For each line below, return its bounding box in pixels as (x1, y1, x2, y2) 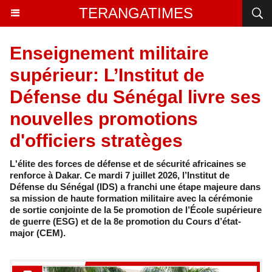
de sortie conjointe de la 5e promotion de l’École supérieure (10, 205, 262, 215)
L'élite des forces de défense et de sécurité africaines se (10, 158, 246, 169)
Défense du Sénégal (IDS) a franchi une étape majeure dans (10, 182, 260, 192)
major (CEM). (10, 228, 66, 238)
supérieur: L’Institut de (10, 65, 205, 85)
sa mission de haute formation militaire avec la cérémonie (10, 193, 253, 203)
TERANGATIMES (79, 5, 193, 21)
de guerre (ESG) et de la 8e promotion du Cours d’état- (10, 216, 241, 226)
